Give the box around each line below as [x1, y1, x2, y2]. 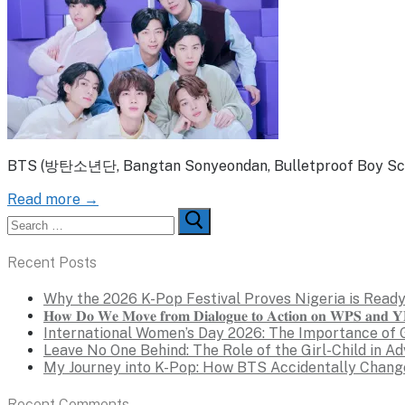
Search [6, 206, 55, 224]
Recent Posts [7, 254, 97, 272]
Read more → [7, 190, 99, 208]
